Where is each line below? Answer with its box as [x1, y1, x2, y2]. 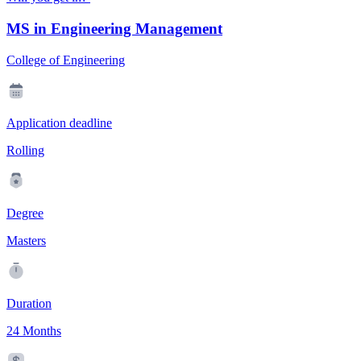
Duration [6, 296, 52, 310]
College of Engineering [6, 52, 125, 67]
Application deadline [6, 115, 112, 130]
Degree [6, 205, 44, 220]
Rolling [6, 143, 44, 157]
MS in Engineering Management [6, 20, 222, 37]
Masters [6, 233, 46, 247]
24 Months [6, 323, 61, 338]
